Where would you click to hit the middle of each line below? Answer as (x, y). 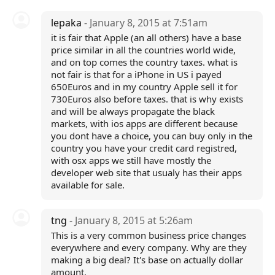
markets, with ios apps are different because (144, 123)
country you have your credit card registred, (144, 148)
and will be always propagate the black (133, 111)
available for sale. (87, 185)
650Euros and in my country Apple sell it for (144, 87)
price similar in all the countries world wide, (143, 50)
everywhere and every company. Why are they (149, 247)
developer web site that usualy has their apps (146, 172)
